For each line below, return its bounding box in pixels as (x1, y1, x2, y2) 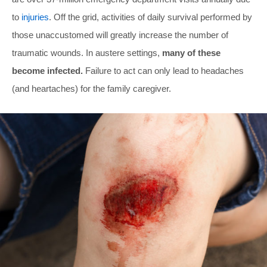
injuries (21, 11, 49, 22)
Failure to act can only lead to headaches (83, 65, 244, 76)
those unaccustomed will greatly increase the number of (12, 29, 228, 40)
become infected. (12, 65, 83, 76)
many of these (162, 47, 221, 58)
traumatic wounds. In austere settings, (12, 47, 162, 58)
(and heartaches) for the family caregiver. (12, 83, 171, 94)
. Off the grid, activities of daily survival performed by (49, 11, 252, 22)
